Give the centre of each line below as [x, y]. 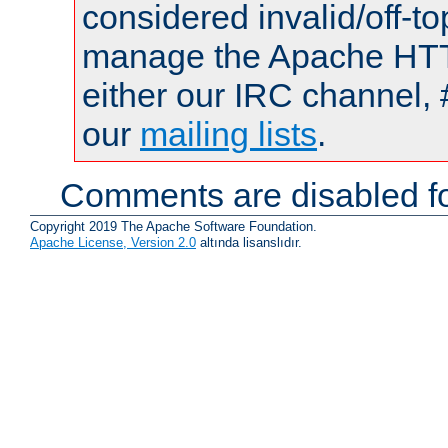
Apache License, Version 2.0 [113, 242]
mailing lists [228, 134]
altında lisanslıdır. [249, 242]
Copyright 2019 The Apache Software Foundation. [173, 226]
